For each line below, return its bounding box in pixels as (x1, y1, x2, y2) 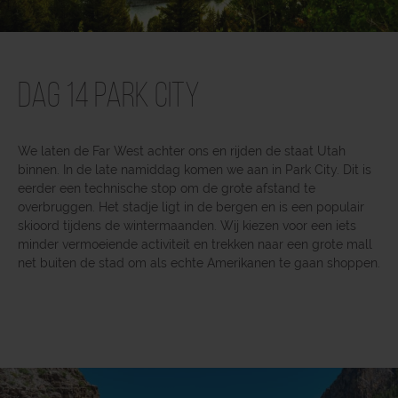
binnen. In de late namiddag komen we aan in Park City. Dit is (18, 162, 371, 177)
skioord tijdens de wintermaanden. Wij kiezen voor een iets (18, 218, 356, 233)
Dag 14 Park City (18, 79, 200, 115)
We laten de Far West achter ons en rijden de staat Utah (18, 143, 346, 158)
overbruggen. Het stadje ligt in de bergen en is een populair (18, 199, 364, 214)
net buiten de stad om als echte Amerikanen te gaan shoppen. (18, 255, 380, 270)
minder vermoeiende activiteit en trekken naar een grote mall (18, 236, 372, 251)
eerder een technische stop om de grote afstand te (18, 180, 315, 195)
